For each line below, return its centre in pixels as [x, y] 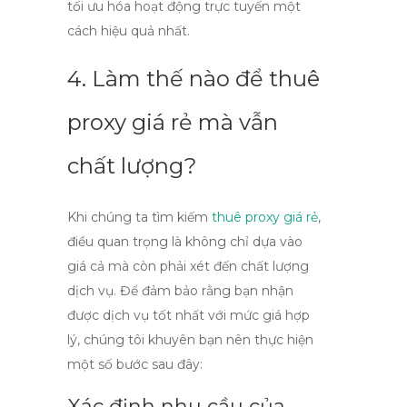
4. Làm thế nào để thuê [194, 79]
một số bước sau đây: [135, 364]
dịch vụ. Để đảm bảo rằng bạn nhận [180, 291]
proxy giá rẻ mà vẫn [173, 122]
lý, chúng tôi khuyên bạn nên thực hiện [190, 340]
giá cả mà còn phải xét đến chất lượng [188, 266]
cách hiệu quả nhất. [129, 31]
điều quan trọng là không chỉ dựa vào [185, 242]
